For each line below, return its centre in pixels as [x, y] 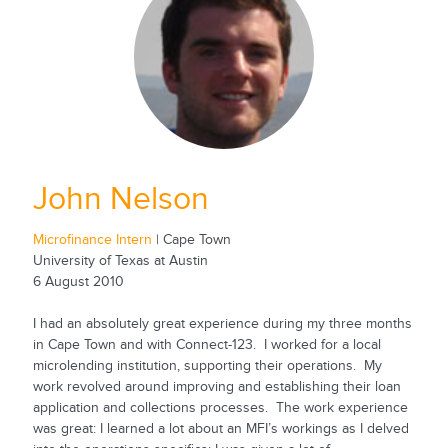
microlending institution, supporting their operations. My [207, 365]
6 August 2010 [78, 281]
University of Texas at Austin [120, 260]
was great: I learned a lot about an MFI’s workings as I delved [220, 428]
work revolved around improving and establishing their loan [216, 386]
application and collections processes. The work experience [220, 407]
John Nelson [120, 199]
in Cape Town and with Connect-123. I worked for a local [206, 344]
